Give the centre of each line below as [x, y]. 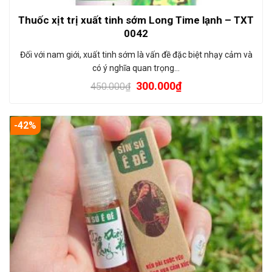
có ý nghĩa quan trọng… [136, 68]
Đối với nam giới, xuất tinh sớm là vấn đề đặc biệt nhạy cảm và [136, 54]
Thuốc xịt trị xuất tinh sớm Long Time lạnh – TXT [136, 20]
